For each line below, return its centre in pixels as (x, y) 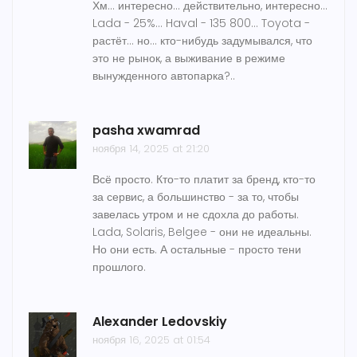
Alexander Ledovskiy (160, 322)
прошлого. (119, 267)
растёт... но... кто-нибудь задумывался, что (202, 41)
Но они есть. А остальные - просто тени (197, 250)
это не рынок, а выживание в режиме (189, 59)
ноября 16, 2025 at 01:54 (151, 340)
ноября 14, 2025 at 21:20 (151, 149)
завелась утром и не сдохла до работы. (196, 215)
